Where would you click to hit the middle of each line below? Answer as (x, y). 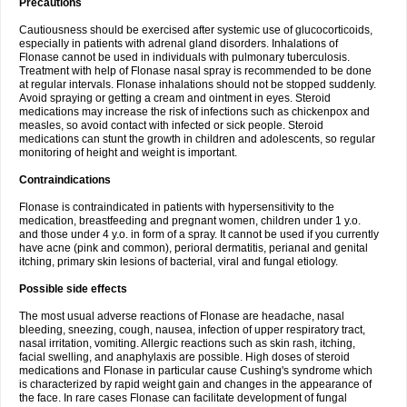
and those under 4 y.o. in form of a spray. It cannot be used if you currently (199, 234)
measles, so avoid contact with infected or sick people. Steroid (171, 125)
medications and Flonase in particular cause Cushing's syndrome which (196, 371)
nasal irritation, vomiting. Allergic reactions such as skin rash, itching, (187, 343)
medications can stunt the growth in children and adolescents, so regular (197, 139)
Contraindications (65, 180)
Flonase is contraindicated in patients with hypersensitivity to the (177, 207)
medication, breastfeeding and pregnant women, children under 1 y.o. (190, 221)
